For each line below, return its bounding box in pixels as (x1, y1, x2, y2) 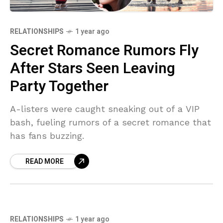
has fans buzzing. (10, 130, 84, 141)
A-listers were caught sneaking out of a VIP (10, 103, 200, 114)
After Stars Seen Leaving (10, 57, 175, 80)
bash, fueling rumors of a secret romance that (10, 116, 211, 127)
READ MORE (25, 156, 64, 167)
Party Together (10, 75, 109, 98)
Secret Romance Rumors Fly (10, 39, 199, 62)
